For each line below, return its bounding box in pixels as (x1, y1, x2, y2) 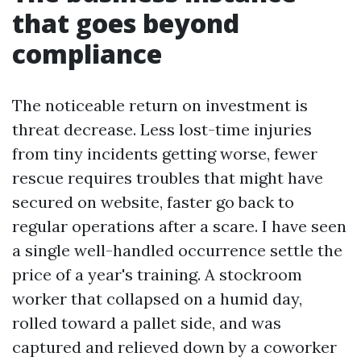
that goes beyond (12, 6, 239, 40)
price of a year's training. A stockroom (12, 264, 302, 284)
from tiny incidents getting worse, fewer (12, 143, 317, 164)
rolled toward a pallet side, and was (12, 313, 281, 333)
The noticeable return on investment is (12, 95, 308, 115)
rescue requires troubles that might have (12, 168, 323, 188)
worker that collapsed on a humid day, (12, 288, 302, 309)
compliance (12, 36, 162, 71)
